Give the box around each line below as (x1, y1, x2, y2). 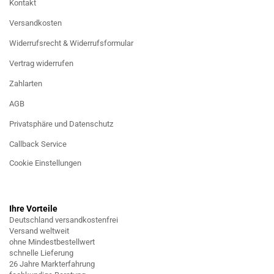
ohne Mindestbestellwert (9, 237, 95, 246)
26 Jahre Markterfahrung (9, 259, 95, 268)
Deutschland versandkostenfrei (9, 215, 118, 224)
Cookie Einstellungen (9, 158, 81, 168)
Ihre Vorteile (9, 204, 57, 213)
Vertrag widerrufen (9, 59, 73, 68)
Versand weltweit (9, 226, 69, 235)
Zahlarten (9, 79, 42, 88)
